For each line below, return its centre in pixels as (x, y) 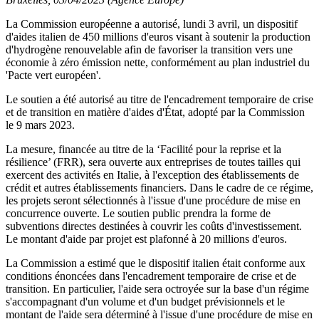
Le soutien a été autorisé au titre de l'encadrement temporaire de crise (159, 99)
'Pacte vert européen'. (53, 75)
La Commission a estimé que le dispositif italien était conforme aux (156, 263)
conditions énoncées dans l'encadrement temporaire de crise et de (151, 276)
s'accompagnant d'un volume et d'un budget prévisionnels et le (145, 302)
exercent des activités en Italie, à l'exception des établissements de (152, 175)
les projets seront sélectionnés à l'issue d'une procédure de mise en (153, 200)
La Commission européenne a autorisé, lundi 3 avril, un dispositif (152, 24)
